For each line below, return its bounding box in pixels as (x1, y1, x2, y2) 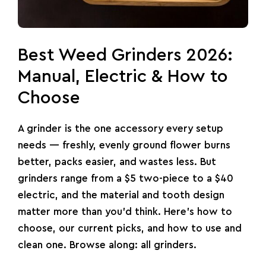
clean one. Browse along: (18, 239, 141, 250)
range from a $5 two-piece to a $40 (58, 173, 233, 183)
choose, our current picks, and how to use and (18, 223, 242, 233)
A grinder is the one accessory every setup (18, 123, 223, 134)
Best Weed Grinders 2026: (18, 46, 233, 64)
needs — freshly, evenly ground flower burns (18, 140, 230, 150)
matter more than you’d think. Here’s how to (18, 206, 232, 217)
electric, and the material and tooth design (18, 189, 224, 200)
